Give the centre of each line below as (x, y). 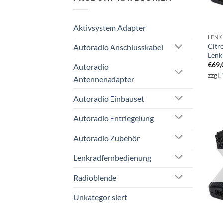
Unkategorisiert (100, 197)
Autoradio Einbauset (109, 99)
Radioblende (95, 178)
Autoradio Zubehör (107, 138)
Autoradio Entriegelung (113, 118)
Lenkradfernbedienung (112, 158)
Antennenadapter (104, 79)
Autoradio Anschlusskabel (118, 47)
